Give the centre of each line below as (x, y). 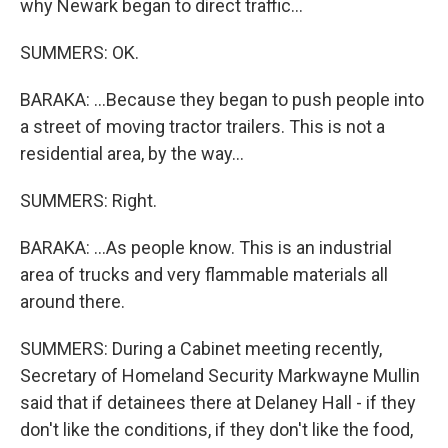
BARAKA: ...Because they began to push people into (222, 99)
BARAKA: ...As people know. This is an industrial (206, 247)
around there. (72, 301)
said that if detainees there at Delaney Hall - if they (218, 402)
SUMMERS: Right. (88, 200)
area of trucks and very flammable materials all (204, 274)
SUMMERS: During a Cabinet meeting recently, (201, 348)
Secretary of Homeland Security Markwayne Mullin (220, 375)
